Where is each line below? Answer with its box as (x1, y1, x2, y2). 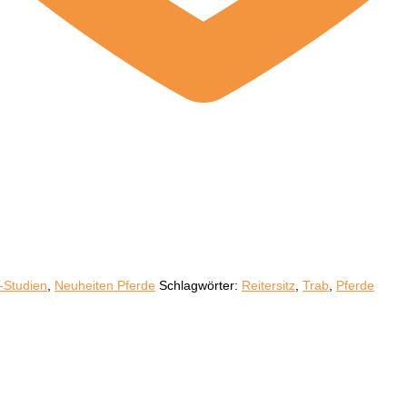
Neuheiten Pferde (55, 277, 155, 293)
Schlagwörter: (159, 277, 242, 293)
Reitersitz (242, 277, 295, 293)
